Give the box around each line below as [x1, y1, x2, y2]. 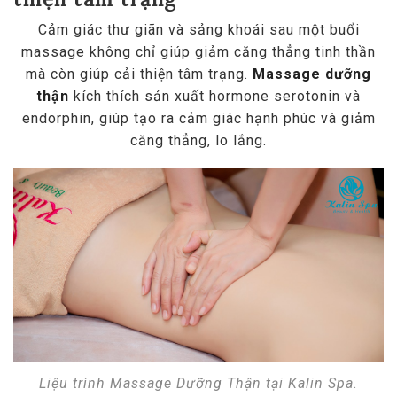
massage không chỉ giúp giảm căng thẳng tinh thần [21, 43, 376, 61]
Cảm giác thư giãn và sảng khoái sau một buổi [37, 21, 360, 39]
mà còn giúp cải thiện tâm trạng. [26, 66, 253, 83]
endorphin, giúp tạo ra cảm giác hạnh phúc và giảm [21, 110, 376, 128]
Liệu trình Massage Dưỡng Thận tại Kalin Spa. [39, 374, 358, 392]
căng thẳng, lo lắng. [130, 132, 267, 150]
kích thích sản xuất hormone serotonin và [69, 88, 361, 105]
